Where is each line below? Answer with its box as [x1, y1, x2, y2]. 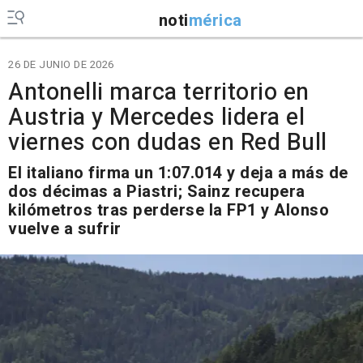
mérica [188, 8, 242, 32]
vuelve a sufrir [8, 217, 122, 241]
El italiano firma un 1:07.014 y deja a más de [8, 161, 348, 185]
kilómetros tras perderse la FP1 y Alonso [8, 199, 329, 222]
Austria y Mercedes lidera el [8, 100, 305, 135]
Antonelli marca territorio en [8, 75, 310, 109]
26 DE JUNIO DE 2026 [8, 57, 114, 72]
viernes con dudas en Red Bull [8, 126, 327, 160]
